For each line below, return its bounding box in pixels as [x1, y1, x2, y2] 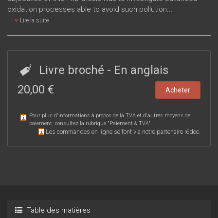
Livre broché [38, 63, 107, 77]
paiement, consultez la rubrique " [29, 120, 109, 127]
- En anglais [107, 63, 168, 77]
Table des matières [25, 205, 91, 215]
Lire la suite [18, 17, 49, 24]
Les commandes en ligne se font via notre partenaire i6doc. [46, 127, 200, 135]
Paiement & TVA [109, 120, 148, 127]
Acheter [165, 86, 190, 94]
